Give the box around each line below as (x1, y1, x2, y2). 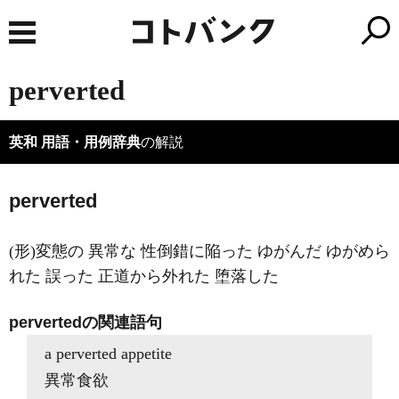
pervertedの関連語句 (9, 313, 162, 331)
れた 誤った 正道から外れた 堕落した (9, 267, 279, 285)
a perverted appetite (45, 345, 172, 362)
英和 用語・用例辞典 (9, 134, 141, 150)
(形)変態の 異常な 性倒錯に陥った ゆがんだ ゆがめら (9, 242, 390, 260)
